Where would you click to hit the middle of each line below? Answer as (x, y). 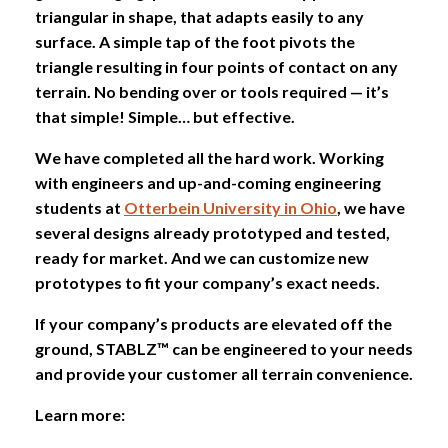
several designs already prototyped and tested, (212, 232)
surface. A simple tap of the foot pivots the (195, 41)
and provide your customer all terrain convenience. (224, 373)
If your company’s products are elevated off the (213, 323)
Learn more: (80, 414)
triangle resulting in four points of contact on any (216, 66)
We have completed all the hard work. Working (209, 157)
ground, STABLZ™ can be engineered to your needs (224, 348)
